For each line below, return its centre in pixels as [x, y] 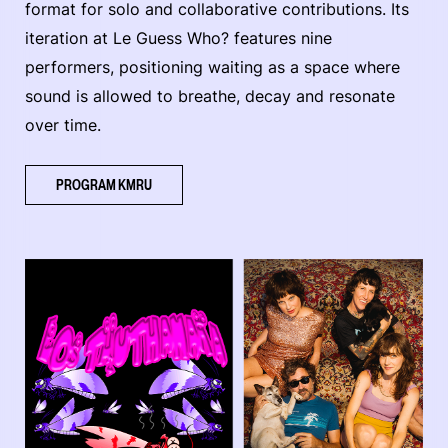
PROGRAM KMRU [104, 185]
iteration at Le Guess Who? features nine [178, 38]
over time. [63, 125]
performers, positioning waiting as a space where [212, 67]
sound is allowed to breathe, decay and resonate [210, 96]
